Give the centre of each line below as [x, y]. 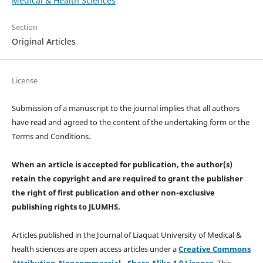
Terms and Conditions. [51, 136]
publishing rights [45, 206]
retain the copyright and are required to [89, 178]
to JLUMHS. [99, 206]
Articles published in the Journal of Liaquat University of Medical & [127, 235]
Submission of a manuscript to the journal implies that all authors [125, 108]
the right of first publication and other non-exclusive [113, 192]
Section [24, 27]
